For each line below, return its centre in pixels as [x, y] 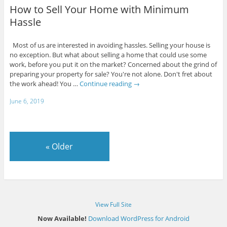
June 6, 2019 [27, 101]
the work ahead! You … [44, 83]
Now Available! [62, 219]
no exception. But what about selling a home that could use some [108, 54]
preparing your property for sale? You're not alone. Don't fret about [111, 74]
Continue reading [106, 83]
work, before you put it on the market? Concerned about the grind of [113, 64]
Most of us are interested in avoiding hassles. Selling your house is [110, 45]
